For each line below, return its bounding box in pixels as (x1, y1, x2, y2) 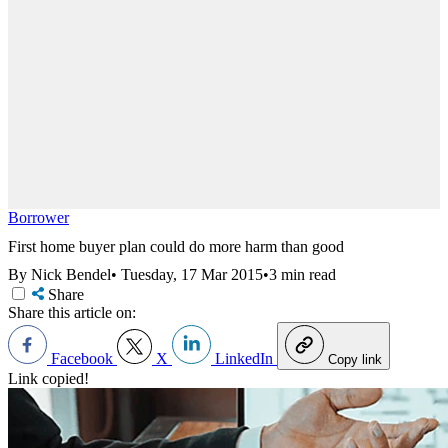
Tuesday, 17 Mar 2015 (121, 266, 263, 284)
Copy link (328, 352, 382, 368)
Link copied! (8, 370, 89, 388)
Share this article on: (8, 304, 136, 322)
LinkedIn (211, 350, 277, 368)
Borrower (8, 209, 69, 226)
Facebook (47, 350, 117, 368)
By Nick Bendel (8, 266, 111, 284)
